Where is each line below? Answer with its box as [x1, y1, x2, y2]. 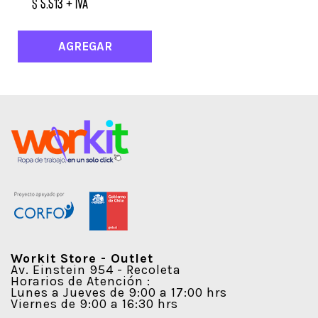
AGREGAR [57, 38, 112, 53]
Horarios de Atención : [11, 273, 150, 289]
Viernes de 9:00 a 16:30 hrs [11, 295, 178, 312]
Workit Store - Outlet [11, 250, 153, 266]
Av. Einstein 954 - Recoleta [11, 261, 181, 278]
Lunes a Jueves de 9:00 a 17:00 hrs [11, 284, 227, 300]
